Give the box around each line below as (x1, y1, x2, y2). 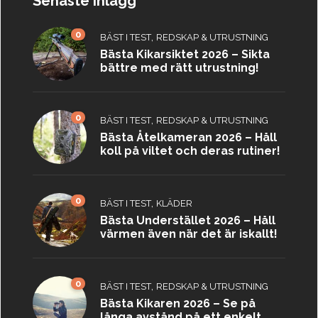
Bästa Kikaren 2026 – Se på (100, 297, 256, 311)
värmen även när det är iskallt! (100, 227, 278, 241)
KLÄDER (156, 198, 192, 209)
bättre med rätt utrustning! (100, 61, 259, 75)
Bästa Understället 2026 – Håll (100, 214, 275, 228)
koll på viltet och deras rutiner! (100, 144, 280, 158)
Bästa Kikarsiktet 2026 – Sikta (100, 48, 270, 62)
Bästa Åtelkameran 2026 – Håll (100, 131, 277, 145)
